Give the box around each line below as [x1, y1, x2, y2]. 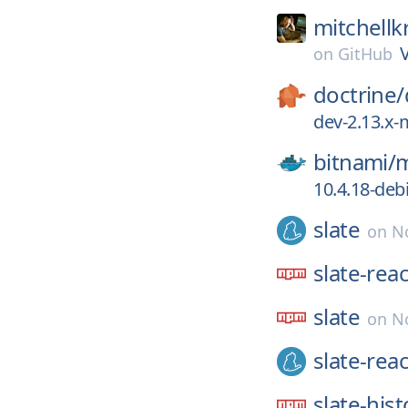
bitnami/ [313, 147, 396, 177]
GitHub [338, 43, 393, 65]
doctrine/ [313, 79, 404, 109]
